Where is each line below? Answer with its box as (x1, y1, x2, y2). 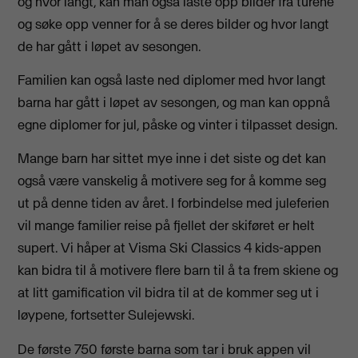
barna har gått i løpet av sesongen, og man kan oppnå (18, 93, 331, 112)
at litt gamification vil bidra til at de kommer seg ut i (18, 284, 320, 302)
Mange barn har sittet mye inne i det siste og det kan (18, 149, 327, 168)
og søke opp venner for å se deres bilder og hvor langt (18, 14, 330, 33)
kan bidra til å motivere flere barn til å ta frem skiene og (18, 261, 339, 280)
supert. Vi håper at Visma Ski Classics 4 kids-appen (18, 239, 322, 257)
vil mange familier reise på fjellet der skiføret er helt (18, 217, 316, 235)
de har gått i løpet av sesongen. (18, 37, 201, 55)
